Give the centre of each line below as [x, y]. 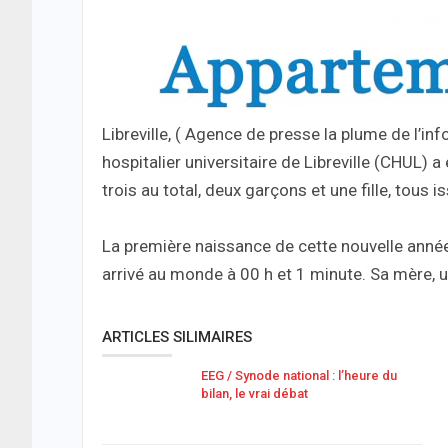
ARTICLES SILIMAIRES [177, 337]
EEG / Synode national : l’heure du [299, 376]
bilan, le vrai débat [254, 394]
